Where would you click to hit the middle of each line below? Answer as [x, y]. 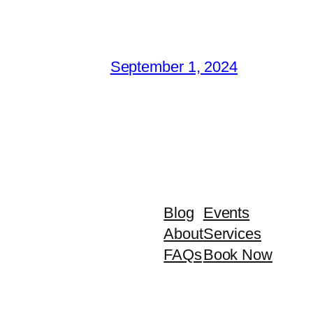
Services [232, 233]
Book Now [238, 254]
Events [226, 212]
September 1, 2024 [174, 66]
